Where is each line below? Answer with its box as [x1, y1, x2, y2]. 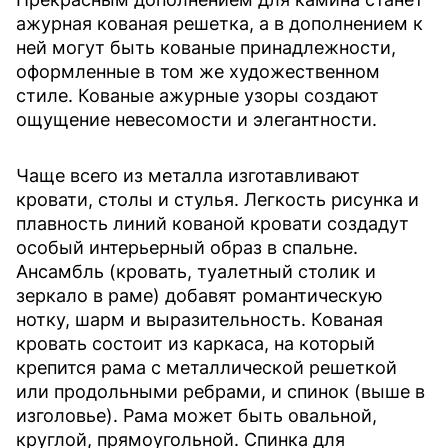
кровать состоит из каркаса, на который [16, 333, 375, 355]
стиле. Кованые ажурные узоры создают [16, 85, 379, 107]
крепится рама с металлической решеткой [16, 357, 397, 379]
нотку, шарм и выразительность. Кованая [16, 309, 383, 331]
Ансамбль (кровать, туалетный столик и [16, 261, 376, 283]
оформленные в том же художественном [16, 61, 380, 83]
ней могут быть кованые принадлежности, [16, 37, 396, 59]
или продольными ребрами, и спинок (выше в [16, 381, 425, 403]
